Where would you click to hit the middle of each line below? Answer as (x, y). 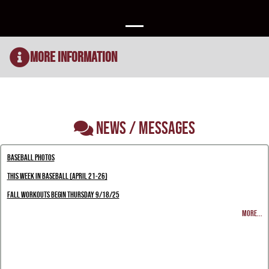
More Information (74, 57)
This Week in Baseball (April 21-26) (57, 176)
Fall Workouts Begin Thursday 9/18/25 (63, 194)
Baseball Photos (31, 157)
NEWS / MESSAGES (146, 128)
